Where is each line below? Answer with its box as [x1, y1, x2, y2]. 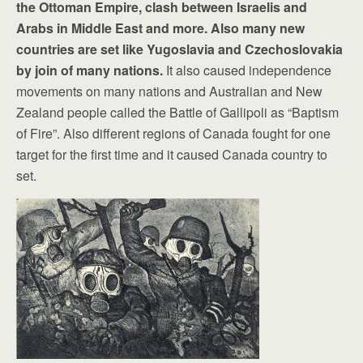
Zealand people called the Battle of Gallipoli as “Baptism [16, 102, 339, 122]
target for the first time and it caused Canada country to [16, 144, 327, 164]
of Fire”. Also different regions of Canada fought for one [16, 123, 331, 143]
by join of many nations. [16, 60, 163, 79]
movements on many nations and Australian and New [16, 81, 322, 100]
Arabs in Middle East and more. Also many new [16, 18, 305, 37]
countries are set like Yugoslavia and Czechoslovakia [16, 39, 343, 58]
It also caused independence [163, 60, 331, 79]
